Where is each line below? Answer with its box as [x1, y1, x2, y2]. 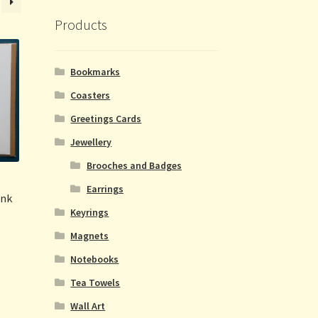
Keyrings [70, 205, 109, 219]
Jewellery [70, 135, 112, 148]
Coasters [70, 88, 111, 102]
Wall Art [70, 299, 106, 312]
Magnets [70, 229, 109, 242]
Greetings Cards [70, 111, 142, 125]
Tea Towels [70, 275, 121, 289]
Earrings [86, 182, 124, 195]
